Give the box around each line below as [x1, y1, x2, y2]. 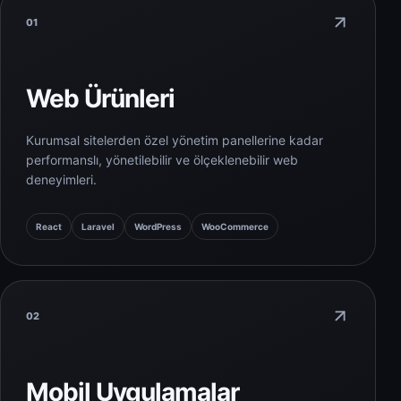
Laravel [81, 221, 115, 233]
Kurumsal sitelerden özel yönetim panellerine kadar [26, 132, 323, 149]
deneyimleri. [26, 172, 97, 188]
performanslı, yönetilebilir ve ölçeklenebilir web [26, 152, 298, 168]
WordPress [134, 221, 182, 233]
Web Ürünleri [26, 83, 175, 115]
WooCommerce [201, 221, 269, 233]
